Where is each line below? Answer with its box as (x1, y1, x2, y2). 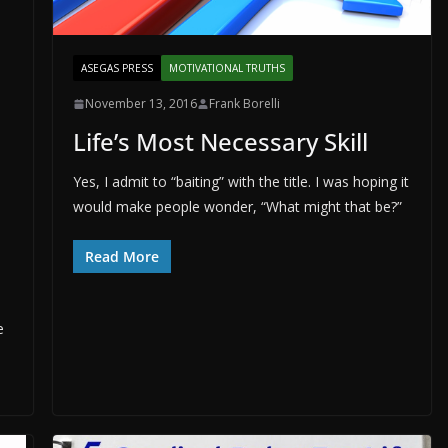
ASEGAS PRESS (80, 61, 153, 76)
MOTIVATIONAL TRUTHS (168, 61, 285, 76)
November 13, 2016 (84, 95, 197, 113)
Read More (84, 247, 159, 267)
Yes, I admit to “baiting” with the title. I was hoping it (72, 172, 409, 192)
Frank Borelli (208, 95, 280, 113)
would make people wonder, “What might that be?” (72, 197, 402, 217)
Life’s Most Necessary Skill (72, 125, 368, 159)
